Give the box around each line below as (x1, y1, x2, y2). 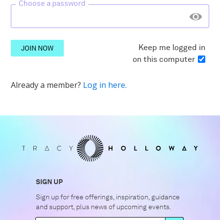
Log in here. (83, 79, 127, 90)
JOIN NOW (21, 44, 54, 53)
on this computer (132, 54, 195, 64)
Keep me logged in (138, 42, 205, 52)
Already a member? (11, 79, 83, 90)
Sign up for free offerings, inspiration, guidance (36, 193, 180, 201)
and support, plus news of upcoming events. (36, 203, 172, 211)
